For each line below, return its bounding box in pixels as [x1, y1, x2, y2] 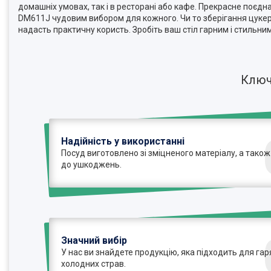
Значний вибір [61, 234, 128, 246]
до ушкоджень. [61, 159, 122, 169]
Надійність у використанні [61, 135, 185, 147]
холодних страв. [61, 258, 126, 269]
